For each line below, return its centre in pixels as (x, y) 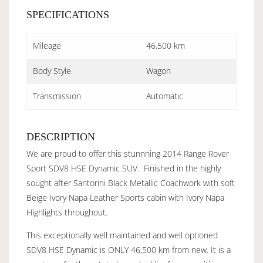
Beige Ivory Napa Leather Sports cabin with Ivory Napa (125, 198)
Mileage (47, 46)
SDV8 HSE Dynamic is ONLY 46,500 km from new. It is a (129, 250)
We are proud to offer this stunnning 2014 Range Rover (128, 154)
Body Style (52, 71)
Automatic (165, 96)
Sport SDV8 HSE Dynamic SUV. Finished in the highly (124, 168)
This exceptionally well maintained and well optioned (122, 235)
